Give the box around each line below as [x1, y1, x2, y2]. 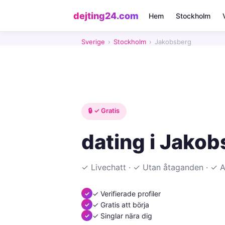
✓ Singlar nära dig [92, 211, 152, 220]
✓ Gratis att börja [92, 200, 149, 209]
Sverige [81, 38, 105, 46]
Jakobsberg [155, 38, 191, 46]
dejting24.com [73, 10, 139, 21]
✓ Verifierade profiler [92, 189, 161, 198]
